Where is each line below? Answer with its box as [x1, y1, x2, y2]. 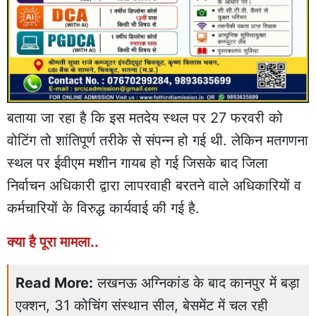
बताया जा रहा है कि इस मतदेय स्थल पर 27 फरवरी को [7, 109, 283, 127]
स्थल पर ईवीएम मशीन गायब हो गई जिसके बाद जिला [7, 154, 268, 172]
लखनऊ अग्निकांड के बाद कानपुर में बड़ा [97, 274, 300, 292]
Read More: [16, 274, 93, 292]
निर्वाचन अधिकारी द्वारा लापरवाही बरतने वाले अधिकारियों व [7, 177, 301, 195]
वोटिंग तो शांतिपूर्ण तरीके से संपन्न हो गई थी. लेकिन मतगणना [7, 132, 308, 150]
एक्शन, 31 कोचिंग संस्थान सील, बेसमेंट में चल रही [16, 297, 268, 315]
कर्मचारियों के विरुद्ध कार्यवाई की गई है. [7, 200, 200, 217]
